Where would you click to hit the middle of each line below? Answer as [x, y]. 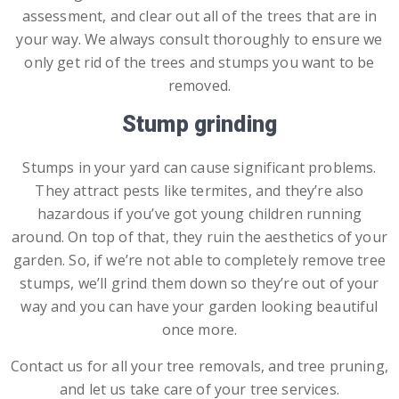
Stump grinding [199, 124]
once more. [199, 330]
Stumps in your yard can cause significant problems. [199, 167]
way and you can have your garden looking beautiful [199, 306]
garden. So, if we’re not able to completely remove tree [199, 260]
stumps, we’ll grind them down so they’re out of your [199, 283]
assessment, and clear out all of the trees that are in [199, 16]
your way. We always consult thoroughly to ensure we [199, 39]
